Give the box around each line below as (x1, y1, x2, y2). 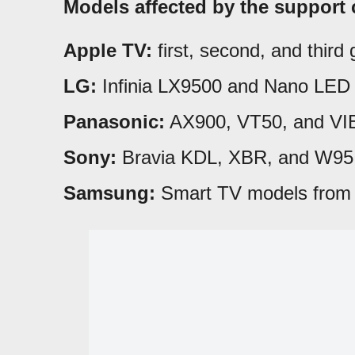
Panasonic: (63, 110, 165, 132)
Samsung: (63, 181, 155, 204)
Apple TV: (63, 39, 152, 61)
